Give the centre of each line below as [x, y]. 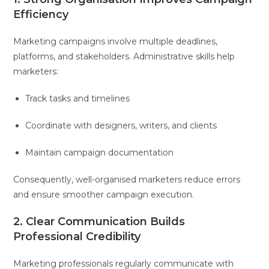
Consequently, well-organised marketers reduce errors [127, 179]
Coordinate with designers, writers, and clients [121, 125]
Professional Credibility [77, 236]
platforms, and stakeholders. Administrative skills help [124, 56]
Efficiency [41, 14]
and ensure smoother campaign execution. [104, 194]
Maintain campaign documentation [100, 152]
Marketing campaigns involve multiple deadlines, [116, 41]
